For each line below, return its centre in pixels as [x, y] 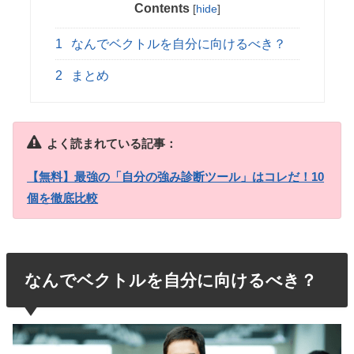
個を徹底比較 [63, 198]
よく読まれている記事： [111, 144]
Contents [162, 9]
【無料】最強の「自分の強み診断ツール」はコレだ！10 [176, 176]
